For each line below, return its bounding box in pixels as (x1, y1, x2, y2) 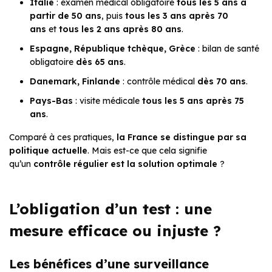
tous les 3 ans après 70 (125, 10, 228, 22)
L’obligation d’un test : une (9, 200, 212, 219)
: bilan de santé (195, 43, 259, 55)
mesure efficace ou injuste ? (9, 222, 221, 240)
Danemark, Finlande (30, 76, 120, 87)
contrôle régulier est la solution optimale (33, 158, 217, 170)
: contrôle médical (120, 76, 197, 87)
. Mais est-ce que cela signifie (87, 145, 207, 157)
